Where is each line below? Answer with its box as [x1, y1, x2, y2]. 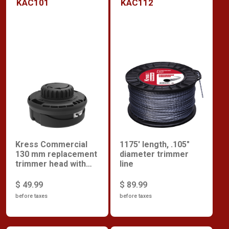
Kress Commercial [15, 140, 87, 150]
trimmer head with [15, 159, 86, 169]
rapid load [15, 169, 53, 179]
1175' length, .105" [120, 140, 190, 150]
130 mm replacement [15, 149, 97, 159]
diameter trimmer [120, 149, 189, 159]
